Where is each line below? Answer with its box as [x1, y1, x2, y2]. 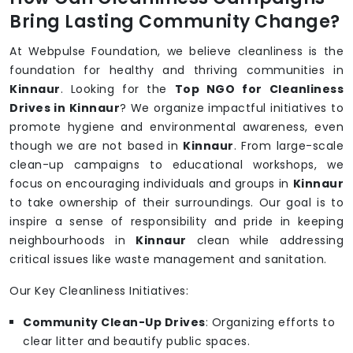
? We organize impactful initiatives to [120, 100, 344, 117]
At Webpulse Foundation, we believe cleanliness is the [9, 43, 344, 60]
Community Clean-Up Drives [23, 314, 206, 331]
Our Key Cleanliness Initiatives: [9, 283, 188, 299]
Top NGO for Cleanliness [174, 81, 344, 98]
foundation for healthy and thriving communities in [9, 62, 344, 79]
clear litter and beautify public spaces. [23, 333, 250, 350]
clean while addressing [186, 232, 344, 249]
